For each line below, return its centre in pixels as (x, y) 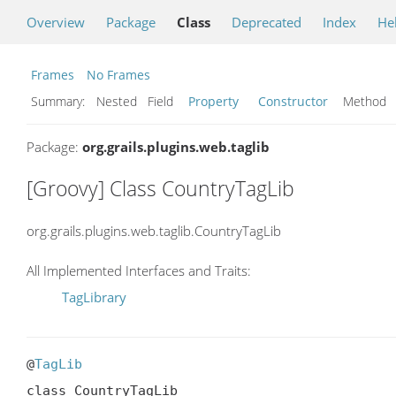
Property (213, 101)
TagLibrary (94, 297)
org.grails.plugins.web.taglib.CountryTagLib (154, 230)
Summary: (60, 101)
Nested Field (138, 101)
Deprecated (267, 22)
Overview (56, 22)
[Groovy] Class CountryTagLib (160, 188)
